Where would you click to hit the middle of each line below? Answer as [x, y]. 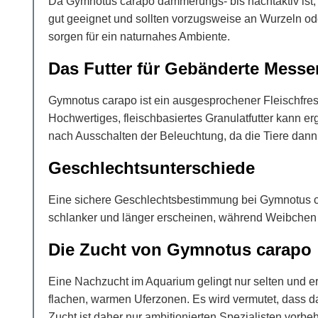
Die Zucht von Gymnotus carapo [180, 249]
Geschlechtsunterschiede [152, 168]
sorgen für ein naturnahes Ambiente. [139, 36]
